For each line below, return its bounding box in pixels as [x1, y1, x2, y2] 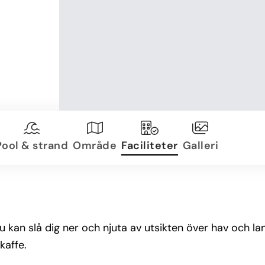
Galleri [182, 138, 218, 153]
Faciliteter [121, 138, 178, 153]
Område [73, 138, 117, 153]
